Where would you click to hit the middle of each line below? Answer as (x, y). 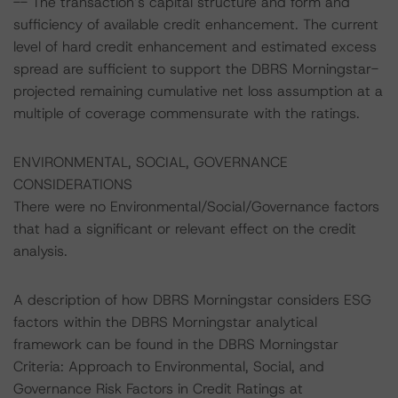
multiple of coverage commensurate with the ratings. (187, 113)
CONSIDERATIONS (73, 184)
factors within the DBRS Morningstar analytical (165, 322)
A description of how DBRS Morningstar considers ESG (192, 300)
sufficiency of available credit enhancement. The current (196, 24)
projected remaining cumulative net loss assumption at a (198, 91)
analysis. (40, 251)
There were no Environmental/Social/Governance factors (196, 207)
